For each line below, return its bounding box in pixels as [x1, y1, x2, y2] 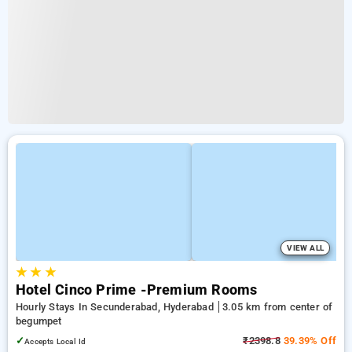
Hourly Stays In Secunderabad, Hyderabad [16, 301, 217, 313]
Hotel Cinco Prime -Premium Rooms [16, 282, 258, 298]
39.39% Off [280, 335, 336, 346]
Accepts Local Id [24, 336, 86, 346]
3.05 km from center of [222, 301, 333, 313]
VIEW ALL [287, 244, 324, 252]
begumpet [16, 315, 62, 327]
